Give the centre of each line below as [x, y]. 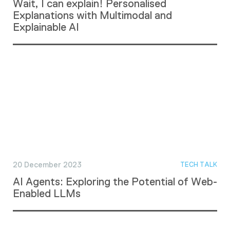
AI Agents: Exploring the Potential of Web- [115, 181]
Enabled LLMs [47, 193]
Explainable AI [46, 27]
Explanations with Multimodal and [92, 15]
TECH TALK [199, 165]
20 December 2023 [47, 164]
